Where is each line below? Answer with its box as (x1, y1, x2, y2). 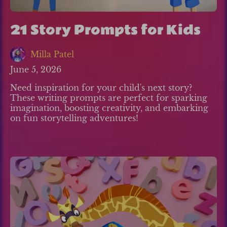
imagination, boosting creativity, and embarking (10, 103, 208, 113)
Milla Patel (30, 49, 74, 60)
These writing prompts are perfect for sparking (10, 93, 207, 103)
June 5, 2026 (10, 64, 61, 75)
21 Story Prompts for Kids (10, 20, 201, 41)
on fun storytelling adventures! (10, 113, 138, 124)
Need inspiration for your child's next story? (10, 83, 192, 93)
